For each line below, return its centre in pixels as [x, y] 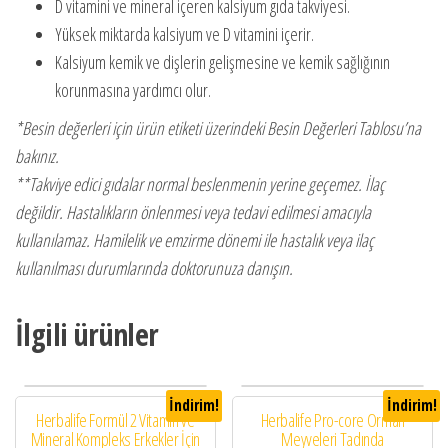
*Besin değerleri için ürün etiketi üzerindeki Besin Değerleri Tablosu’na [218, 128]
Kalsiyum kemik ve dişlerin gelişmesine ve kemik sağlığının [222, 62]
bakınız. [37, 156]
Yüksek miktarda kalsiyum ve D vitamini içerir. [184, 34]
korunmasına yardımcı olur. [133, 90]
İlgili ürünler [87, 335]
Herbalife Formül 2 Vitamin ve [115, 420]
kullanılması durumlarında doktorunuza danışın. [156, 268]
